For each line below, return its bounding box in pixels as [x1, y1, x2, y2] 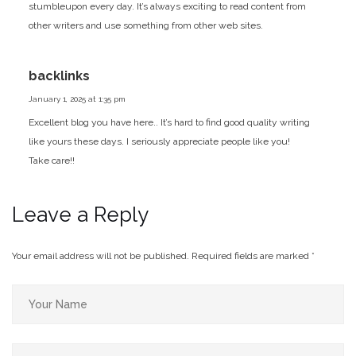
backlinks [28, 68, 90, 83]
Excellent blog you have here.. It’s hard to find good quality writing [28, 116, 310, 128]
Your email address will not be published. [12, 250, 189, 261]
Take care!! [28, 154, 75, 166]
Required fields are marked [192, 250, 311, 261]
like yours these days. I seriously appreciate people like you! [28, 135, 290, 147]
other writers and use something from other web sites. [28, 19, 263, 31]
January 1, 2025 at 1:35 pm [28, 94, 126, 103]
